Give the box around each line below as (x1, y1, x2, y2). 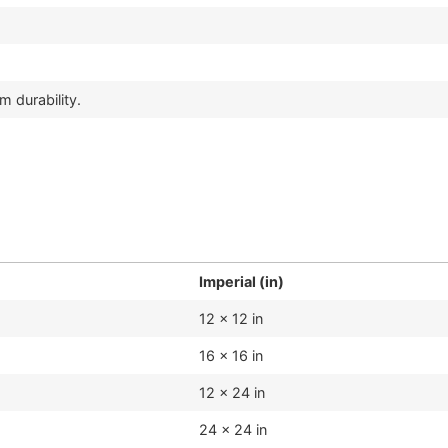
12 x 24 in (199, 384, 265, 402)
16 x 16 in (199, 347, 263, 365)
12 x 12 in (199, 310, 263, 328)
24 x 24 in (199, 421, 267, 439)
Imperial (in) (199, 273, 284, 291)
